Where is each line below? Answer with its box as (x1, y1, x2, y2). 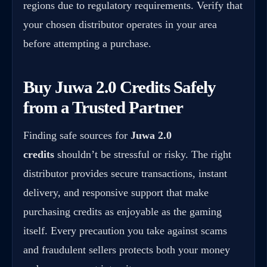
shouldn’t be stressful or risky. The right (54, 148, 231, 161)
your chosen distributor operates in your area (23, 18, 217, 30)
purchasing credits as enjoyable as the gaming (23, 206, 222, 218)
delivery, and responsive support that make (23, 187, 209, 199)
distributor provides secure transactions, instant (23, 167, 227, 180)
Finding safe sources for (23, 129, 131, 142)
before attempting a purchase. (23, 37, 151, 49)
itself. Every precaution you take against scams (23, 225, 227, 237)
